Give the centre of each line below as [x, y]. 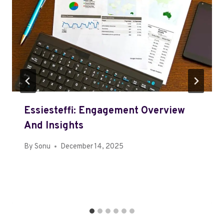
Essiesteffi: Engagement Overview [104, 111]
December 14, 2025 [92, 146]
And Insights [54, 126]
